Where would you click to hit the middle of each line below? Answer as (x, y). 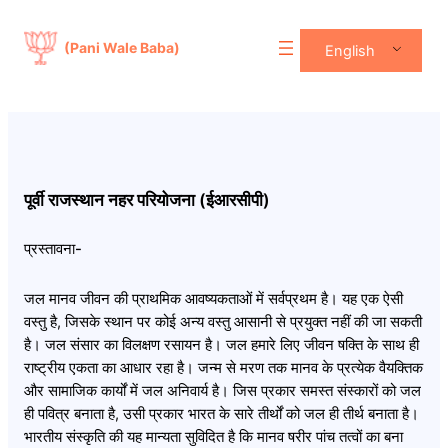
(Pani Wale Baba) (122, 47)
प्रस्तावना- (53, 248)
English (349, 50)
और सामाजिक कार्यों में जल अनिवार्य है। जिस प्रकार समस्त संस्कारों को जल (222, 391)
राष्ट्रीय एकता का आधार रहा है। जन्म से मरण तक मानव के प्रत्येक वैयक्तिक (223, 368)
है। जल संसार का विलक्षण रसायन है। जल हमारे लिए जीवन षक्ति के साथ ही (221, 345)
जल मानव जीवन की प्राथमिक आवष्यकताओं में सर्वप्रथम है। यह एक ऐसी (213, 299)
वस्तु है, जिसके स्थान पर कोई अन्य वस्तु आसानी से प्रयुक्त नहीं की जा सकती (223, 322)
